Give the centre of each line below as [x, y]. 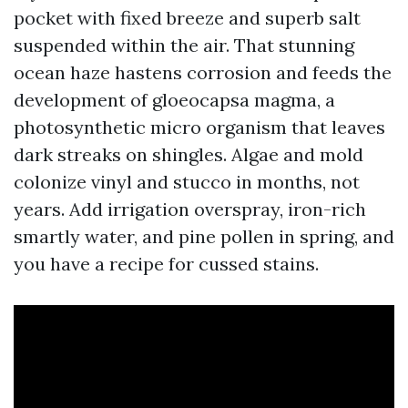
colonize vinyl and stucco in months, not [187, 182]
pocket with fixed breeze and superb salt [187, 18]
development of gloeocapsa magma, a [174, 100]
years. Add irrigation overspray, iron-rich [190, 209]
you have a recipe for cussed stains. [166, 264]
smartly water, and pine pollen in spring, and [204, 236]
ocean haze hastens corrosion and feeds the [203, 72]
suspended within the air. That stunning [184, 45]
